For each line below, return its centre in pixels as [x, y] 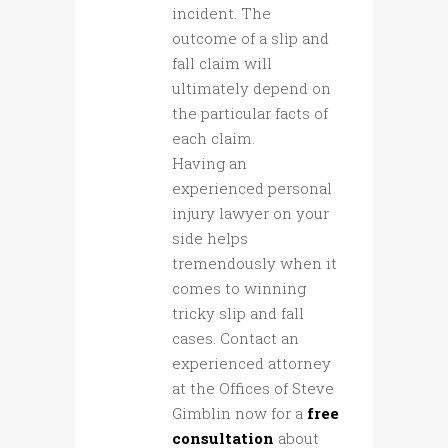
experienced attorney [251, 363]
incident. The [221, 13]
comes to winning [239, 288]
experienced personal [252, 188]
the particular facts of [250, 113]
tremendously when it [254, 263]
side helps [210, 238]
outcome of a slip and [250, 38]
